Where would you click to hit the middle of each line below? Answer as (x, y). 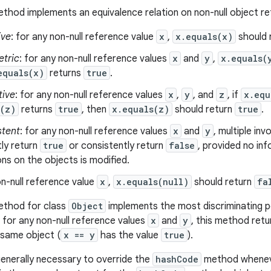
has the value (129, 235)
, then (95, 109)
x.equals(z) (141, 109)
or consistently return (116, 146)
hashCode (177, 259)
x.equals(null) (152, 182)
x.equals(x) (204, 37)
